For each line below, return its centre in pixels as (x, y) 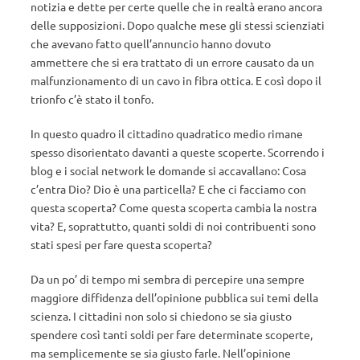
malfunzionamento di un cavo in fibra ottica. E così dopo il (176, 80)
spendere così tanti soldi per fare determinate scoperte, (172, 334)
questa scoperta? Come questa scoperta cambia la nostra (174, 207)
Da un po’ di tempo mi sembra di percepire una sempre (168, 279)
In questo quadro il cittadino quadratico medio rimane (167, 133)
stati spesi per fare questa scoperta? (121, 244)
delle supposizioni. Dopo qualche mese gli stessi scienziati (178, 25)
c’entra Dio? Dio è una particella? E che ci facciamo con (168, 189)
